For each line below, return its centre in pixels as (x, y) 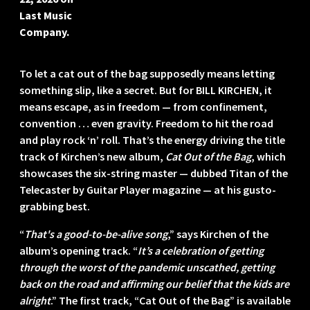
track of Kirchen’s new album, (92, 157)
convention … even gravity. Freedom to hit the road (146, 124)
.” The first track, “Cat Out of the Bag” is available (171, 301)
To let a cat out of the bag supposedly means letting (147, 74)
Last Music (46, 16)
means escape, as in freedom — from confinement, (143, 107)
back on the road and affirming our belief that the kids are (154, 284)
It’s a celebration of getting (201, 251)
